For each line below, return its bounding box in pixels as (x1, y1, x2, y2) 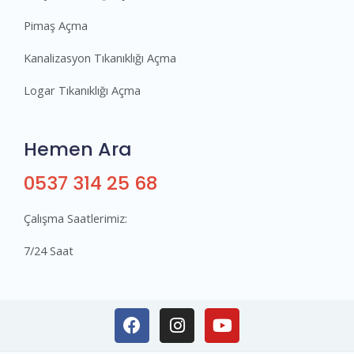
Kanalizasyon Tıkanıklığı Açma (24, 50, 176, 66)
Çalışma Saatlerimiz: (24, 210, 127, 227)
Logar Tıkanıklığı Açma (24, 82, 141, 99)
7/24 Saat (24, 243, 73, 259)
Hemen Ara (24, 136, 132, 163)
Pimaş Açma (24, 17, 88, 34)
